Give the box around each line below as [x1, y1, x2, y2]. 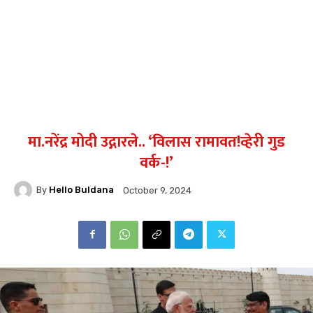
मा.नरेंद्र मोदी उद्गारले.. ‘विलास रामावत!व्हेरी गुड [28, 129, 285, 155]
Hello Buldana [49, 184, 114, 196]
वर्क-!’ [140, 150, 173, 176]
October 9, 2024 [123, 184, 191, 196]
